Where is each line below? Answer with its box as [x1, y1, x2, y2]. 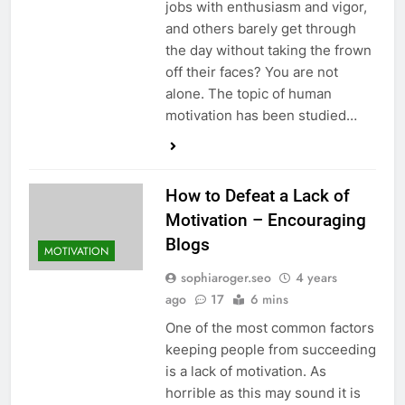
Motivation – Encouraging [165, 210, 366, 231]
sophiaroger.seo [180, 268, 271, 287]
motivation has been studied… [165, 107, 357, 125]
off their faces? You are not [165, 63, 338, 81]
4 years [295, 268, 337, 287]
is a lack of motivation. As [165, 363, 326, 381]
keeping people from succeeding [165, 341, 376, 359]
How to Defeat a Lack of [165, 185, 350, 207]
